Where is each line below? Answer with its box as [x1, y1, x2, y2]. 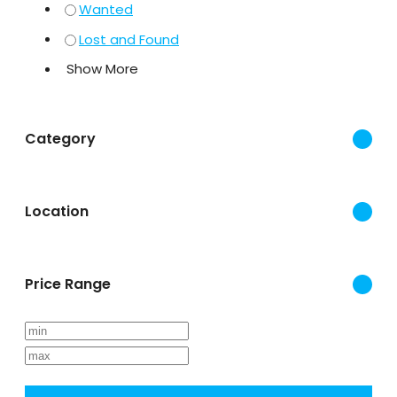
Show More [66, 58, 138, 78]
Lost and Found [79, 29, 179, 49]
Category [25, 128, 96, 149]
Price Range [25, 273, 111, 294]
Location [25, 200, 89, 222]
